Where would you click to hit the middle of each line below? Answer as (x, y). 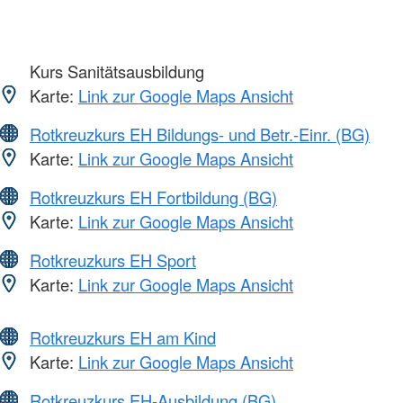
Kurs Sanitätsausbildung (115, 71)
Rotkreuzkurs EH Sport (113, 260)
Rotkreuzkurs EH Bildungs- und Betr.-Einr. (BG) (200, 134)
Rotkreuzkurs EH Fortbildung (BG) (153, 197)
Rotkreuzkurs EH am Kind (123, 337)
